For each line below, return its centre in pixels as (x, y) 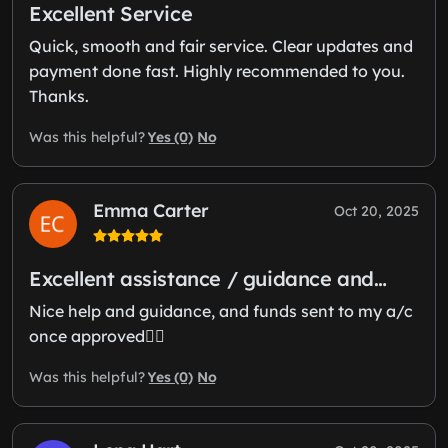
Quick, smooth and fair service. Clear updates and (221, 45)
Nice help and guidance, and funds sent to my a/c (221, 310)
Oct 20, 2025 (376, 210)
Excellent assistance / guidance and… (208, 278)
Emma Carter (151, 210)
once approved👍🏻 (97, 335)
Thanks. (59, 95)
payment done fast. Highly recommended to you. (217, 70)
